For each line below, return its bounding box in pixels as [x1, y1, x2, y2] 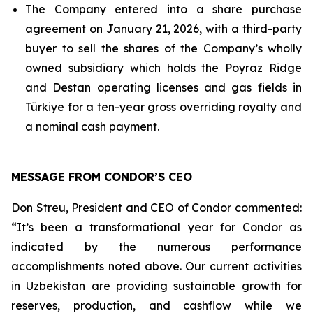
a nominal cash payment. [25, 119, 159, 133]
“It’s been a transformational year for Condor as [11, 220, 302, 234]
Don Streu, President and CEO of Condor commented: [11, 201, 302, 214]
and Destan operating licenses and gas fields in [25, 80, 302, 94]
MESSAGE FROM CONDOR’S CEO [11, 170, 192, 184]
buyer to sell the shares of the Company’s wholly [25, 41, 302, 55]
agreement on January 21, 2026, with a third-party [25, 22, 302, 36]
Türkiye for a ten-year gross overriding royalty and [25, 100, 302, 114]
